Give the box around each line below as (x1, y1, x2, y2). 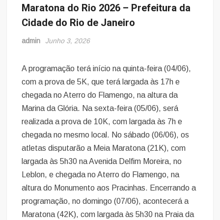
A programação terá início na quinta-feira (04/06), (22, 64, 192, 73)
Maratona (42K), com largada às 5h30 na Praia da (22, 210, 194, 219)
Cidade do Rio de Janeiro (22, 15, 136, 30)
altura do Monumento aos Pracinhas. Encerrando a (22, 183, 196, 192)
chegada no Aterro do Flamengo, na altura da (22, 90, 178, 99)
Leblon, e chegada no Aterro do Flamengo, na (22, 170, 180, 179)
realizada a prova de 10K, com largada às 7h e (22, 117, 183, 126)
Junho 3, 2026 (45, 36, 90, 45)
